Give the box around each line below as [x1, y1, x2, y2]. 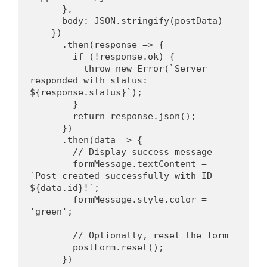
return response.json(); [73, 111, 196, 122]
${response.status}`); [30, 87, 142, 98]
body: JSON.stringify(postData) [62, 15, 223, 27]
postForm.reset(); [73, 242, 164, 253]
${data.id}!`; [30, 182, 100, 194]
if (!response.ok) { [73, 51, 175, 63]
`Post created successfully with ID [30, 170, 212, 182]
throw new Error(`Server [30, 63, 83, 74]
